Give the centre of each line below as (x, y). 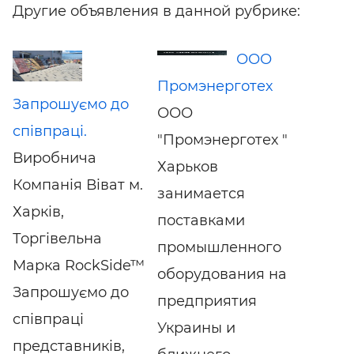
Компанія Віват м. (78, 185)
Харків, (38, 211)
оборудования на (222, 274)
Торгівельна (57, 238)
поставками (201, 220)
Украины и (196, 328)
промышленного (219, 247)
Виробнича (55, 158)
